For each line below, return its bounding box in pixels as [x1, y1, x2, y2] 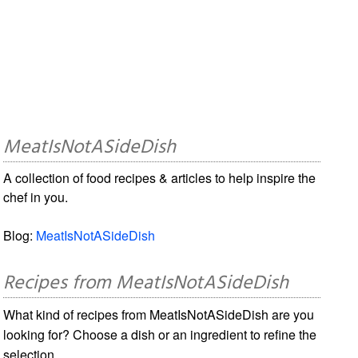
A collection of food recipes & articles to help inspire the [3, 168, 316, 187]
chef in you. [3, 187, 69, 206]
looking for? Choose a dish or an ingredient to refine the [3, 324, 317, 344]
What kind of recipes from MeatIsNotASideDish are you [3, 304, 315, 324]
